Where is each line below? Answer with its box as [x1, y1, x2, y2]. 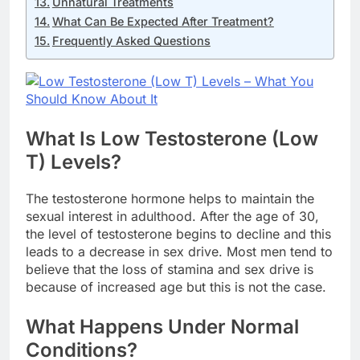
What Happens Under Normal [26, 314, 299, 338]
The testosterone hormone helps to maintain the [26, 190, 314, 207]
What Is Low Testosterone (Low [26, 126, 318, 150]
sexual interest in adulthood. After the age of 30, [26, 207, 319, 224]
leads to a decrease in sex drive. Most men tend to [26, 243, 333, 260]
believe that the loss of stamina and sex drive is [26, 260, 313, 277]
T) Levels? [26, 149, 121, 174]
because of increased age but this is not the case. [26, 278, 326, 295]
